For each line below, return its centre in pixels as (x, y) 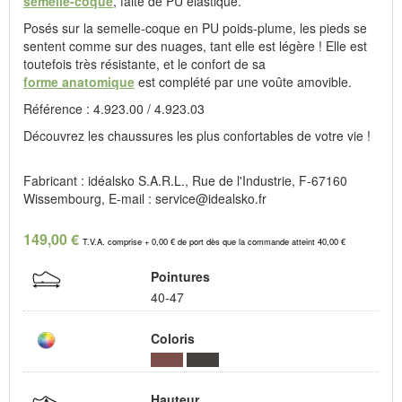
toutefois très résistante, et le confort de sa (144, 64)
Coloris (172, 338)
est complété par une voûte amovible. (243, 82)
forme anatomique (79, 82)
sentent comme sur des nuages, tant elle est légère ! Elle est (195, 46)
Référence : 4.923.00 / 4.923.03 (114, 109)
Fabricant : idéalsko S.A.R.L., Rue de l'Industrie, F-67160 (185, 181)
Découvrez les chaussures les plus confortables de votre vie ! (197, 136)
